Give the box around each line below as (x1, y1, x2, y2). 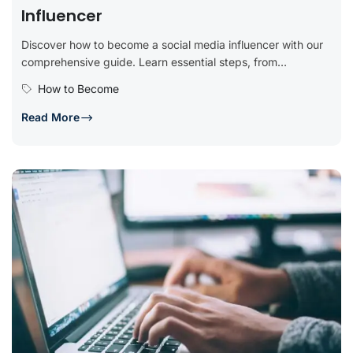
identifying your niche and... (21, 72, 165, 86)
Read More (21, 110, 80, 124)
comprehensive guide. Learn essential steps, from (21, 54, 277, 69)
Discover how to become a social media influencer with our (21, 37, 323, 51)
